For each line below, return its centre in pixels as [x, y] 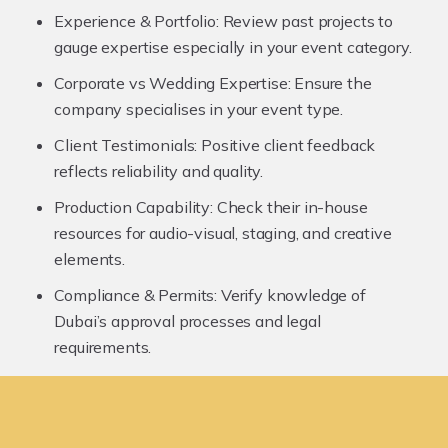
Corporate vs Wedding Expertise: [172, 82]
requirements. [103, 346]
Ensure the [331, 82]
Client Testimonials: [126, 144]
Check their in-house [290, 206]
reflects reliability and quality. [159, 170]
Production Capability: [133, 206]
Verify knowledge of [291, 294]
